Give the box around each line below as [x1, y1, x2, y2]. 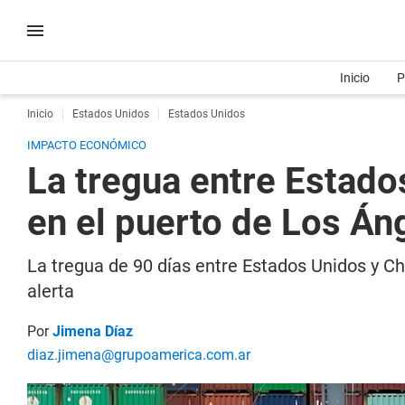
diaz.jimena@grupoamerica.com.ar [27, 346, 250, 363]
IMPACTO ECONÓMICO [27, 138, 146, 152]
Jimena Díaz [52, 323, 133, 340]
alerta [27, 280, 74, 302]
